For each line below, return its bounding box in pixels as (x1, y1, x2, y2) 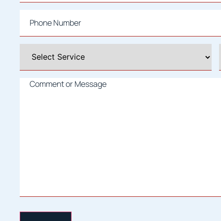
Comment (19, 76, 56, 86)
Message (19, 92, 52, 102)
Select (19, 42, 42, 52)
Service (19, 58, 47, 68)
